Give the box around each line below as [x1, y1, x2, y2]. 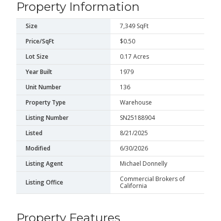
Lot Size [26, 52, 49, 61]
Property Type [26, 98, 66, 107]
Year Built [26, 68, 53, 76]
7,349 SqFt [120, 22, 149, 31]
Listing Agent [26, 159, 64, 168]
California [120, 182, 147, 190]
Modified [26, 144, 51, 153]
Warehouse [120, 98, 152, 107]
